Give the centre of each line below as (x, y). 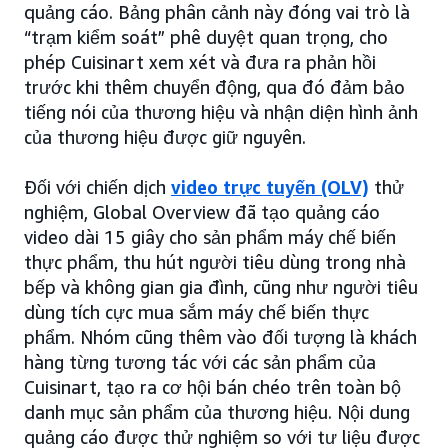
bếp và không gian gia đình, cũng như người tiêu (221, 287)
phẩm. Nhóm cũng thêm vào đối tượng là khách (220, 337)
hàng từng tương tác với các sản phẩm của (200, 362)
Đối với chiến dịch (97, 187)
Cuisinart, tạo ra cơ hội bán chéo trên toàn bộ (212, 387)
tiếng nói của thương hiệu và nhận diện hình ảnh (221, 112)
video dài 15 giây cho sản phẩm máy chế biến (210, 237)
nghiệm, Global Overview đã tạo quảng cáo (202, 212)
